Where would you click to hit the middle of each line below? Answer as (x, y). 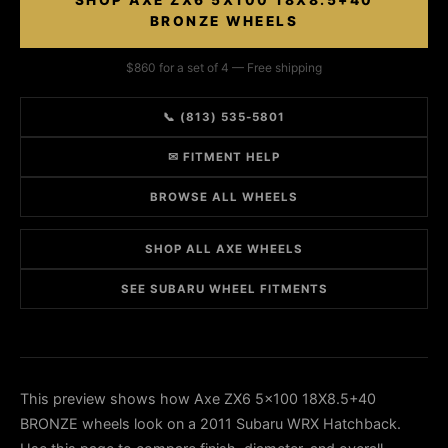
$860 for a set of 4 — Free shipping (224, 67)
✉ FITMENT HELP (224, 157)
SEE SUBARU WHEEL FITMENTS (224, 289)
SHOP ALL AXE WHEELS (224, 249)
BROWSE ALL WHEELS (224, 197)
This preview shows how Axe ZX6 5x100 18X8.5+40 (198, 398)
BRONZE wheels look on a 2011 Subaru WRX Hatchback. (210, 423)
